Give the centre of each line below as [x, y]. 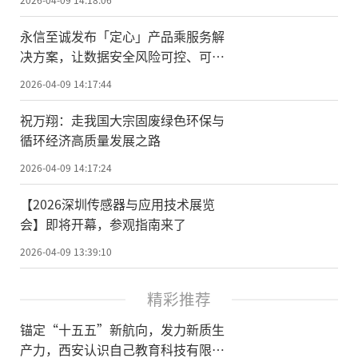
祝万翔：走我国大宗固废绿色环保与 [122, 119]
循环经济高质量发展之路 [90, 139]
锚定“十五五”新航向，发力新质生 [122, 330]
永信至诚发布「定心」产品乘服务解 [122, 36]
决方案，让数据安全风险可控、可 [116, 56]
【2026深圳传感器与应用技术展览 [117, 203]
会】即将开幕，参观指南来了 [103, 223]
